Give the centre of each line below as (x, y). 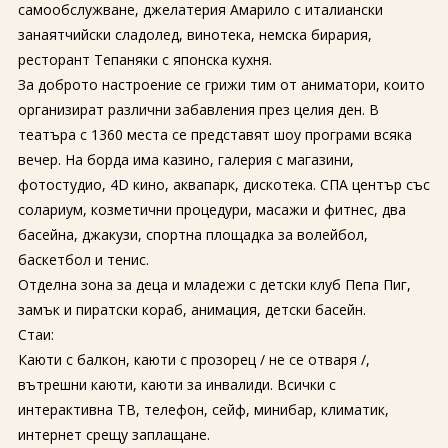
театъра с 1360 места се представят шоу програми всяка (214, 134)
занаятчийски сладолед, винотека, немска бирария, (194, 34)
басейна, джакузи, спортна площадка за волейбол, (192, 234)
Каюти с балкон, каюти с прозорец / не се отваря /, (193, 359)
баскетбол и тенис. (83, 259)
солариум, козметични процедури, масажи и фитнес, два (211, 209)
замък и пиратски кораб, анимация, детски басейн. (191, 309)
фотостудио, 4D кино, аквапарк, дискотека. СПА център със (223, 184)
